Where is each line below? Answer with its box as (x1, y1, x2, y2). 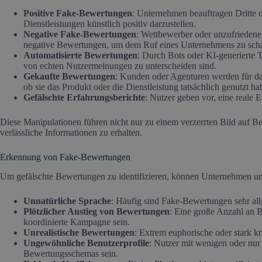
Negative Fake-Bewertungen (23, 29, 136, 40)
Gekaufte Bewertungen (23, 71, 115, 82)
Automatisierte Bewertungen (23, 50, 137, 61)
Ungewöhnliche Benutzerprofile (23, 238, 149, 249)
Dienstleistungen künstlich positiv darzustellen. (23, 19, 196, 29)
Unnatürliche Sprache (23, 196, 111, 206)
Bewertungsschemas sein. (23, 249, 118, 259)
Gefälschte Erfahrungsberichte (23, 92, 145, 103)
